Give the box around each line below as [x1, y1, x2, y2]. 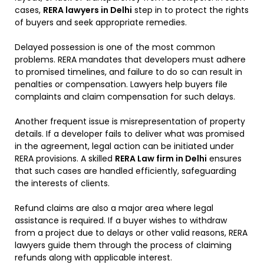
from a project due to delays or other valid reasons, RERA [15, 227, 247, 239]
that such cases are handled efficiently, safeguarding [15, 165, 236, 177]
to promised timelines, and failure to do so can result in [15, 66, 242, 78]
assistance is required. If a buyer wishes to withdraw [15, 214, 227, 227]
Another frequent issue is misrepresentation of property [15, 115, 245, 128]
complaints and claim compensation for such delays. [15, 91, 235, 103]
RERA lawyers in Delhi [43, 4, 132, 16]
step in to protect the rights [132, 4, 249, 16]
